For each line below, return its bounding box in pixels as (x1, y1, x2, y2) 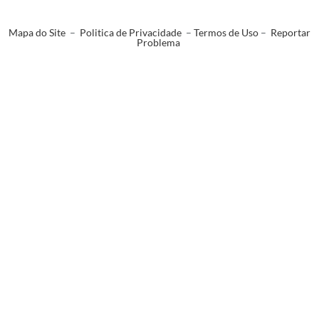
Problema (137, 36, 180, 49)
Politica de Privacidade (80, 26, 182, 39)
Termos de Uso (194, 26, 258, 39)
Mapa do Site (9, 26, 66, 39)
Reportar (271, 26, 310, 39)
